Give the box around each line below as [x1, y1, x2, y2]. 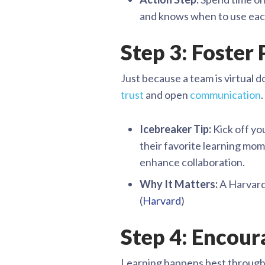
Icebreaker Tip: [140, 122, 211, 135]
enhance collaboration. [140, 156, 245, 169]
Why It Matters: [140, 177, 218, 190]
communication [190, 88, 261, 101]
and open [144, 88, 190, 101]
